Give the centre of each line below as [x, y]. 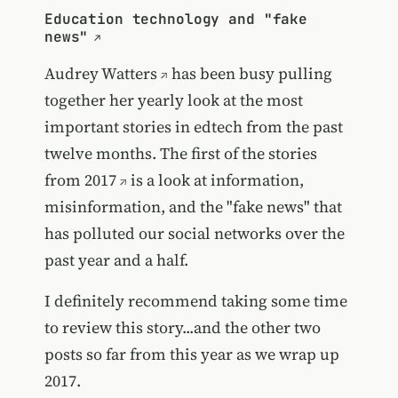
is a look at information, [215, 180]
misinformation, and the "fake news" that [193, 207]
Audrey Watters [100, 74]
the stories [279, 154]
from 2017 [80, 180]
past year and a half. [116, 260]
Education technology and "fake [176, 20]
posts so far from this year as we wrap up [191, 354]
